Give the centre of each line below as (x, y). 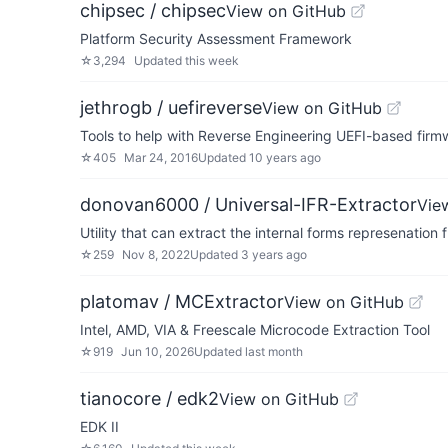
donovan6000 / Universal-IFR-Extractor (248, 204)
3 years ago (274, 254)
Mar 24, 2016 (161, 157)
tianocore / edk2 (149, 398)
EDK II (99, 426)
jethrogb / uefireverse (171, 107)
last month (274, 351)
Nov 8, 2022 (156, 254)
